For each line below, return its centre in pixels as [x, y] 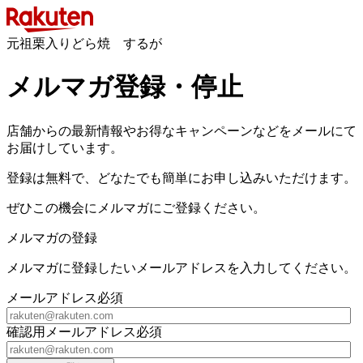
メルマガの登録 [52, 237]
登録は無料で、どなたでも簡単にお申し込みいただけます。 [181, 177]
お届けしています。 [65, 147]
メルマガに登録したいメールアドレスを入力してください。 [181, 267]
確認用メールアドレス [71, 331]
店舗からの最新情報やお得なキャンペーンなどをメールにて [181, 130]
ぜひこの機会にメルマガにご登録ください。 [136, 207]
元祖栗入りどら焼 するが [84, 43]
